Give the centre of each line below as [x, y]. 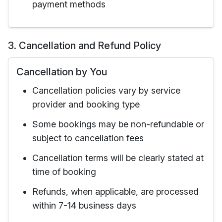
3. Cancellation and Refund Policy [84, 46]
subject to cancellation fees [88, 138]
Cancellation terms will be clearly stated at [118, 158]
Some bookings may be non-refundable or [118, 124]
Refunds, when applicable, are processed [115, 192]
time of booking [64, 172]
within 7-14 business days [84, 205]
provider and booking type [86, 104]
